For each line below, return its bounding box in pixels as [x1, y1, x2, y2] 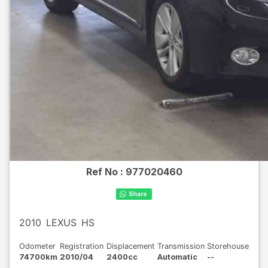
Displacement [106, 242, 155, 251]
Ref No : [86, 166, 126, 178]
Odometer [19, 242, 56, 251]
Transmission [157, 242, 205, 251]
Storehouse [207, 242, 249, 251]
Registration [60, 242, 104, 251]
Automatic [157, 252, 197, 261]
